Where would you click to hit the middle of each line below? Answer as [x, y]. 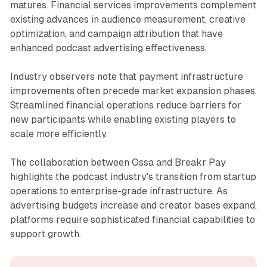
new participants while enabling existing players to [123, 119]
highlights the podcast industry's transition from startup [133, 176]
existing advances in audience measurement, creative [128, 19]
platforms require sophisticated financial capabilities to [132, 219]
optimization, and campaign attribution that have [116, 33]
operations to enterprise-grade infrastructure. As [119, 191]
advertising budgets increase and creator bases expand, [133, 205]
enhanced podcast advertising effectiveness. [108, 48]
